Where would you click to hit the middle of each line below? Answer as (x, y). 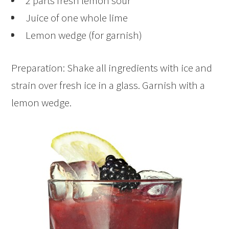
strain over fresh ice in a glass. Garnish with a (108, 85)
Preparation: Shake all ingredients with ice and (112, 68)
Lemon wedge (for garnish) (82, 35)
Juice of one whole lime (75, 18)
